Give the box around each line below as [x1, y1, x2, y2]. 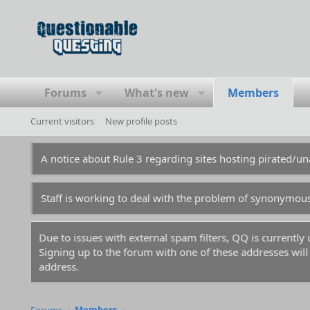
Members [227, 85, 279, 100]
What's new [124, 85, 189, 100]
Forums [44, 85, 86, 100]
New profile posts [104, 115, 177, 127]
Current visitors [30, 115, 94, 127]
